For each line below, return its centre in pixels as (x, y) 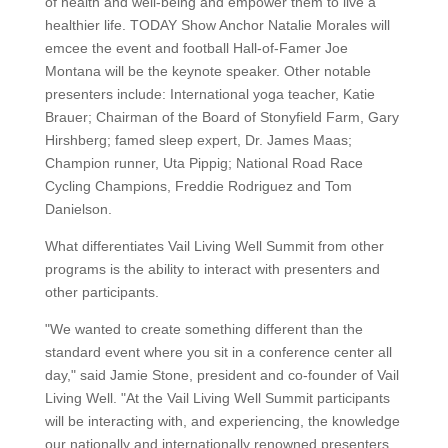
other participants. (101, 292)
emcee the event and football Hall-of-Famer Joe (196, 48)
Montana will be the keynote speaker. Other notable (207, 71)
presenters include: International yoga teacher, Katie (209, 94)
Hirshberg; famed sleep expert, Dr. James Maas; (198, 140)
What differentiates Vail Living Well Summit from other (214, 246)
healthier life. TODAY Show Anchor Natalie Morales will (217, 25)
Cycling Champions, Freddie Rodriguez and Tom (198, 186)
